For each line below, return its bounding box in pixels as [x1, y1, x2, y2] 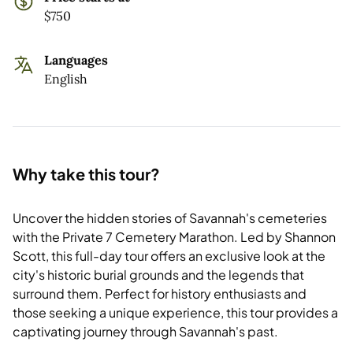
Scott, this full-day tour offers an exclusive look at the [13, 247, 325, 264]
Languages [44, 51, 108, 68]
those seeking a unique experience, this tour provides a [13, 303, 338, 321]
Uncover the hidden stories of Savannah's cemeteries [13, 209, 327, 226]
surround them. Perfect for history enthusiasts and [13, 284, 307, 302]
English [44, 70, 87, 87]
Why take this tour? [13, 163, 160, 184]
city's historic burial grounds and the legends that [13, 266, 304, 283]
